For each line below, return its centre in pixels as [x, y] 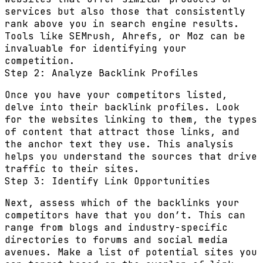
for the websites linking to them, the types [131, 119]
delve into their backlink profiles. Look [122, 107]
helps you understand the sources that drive [131, 156]
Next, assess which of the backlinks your [122, 203]
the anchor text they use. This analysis [119, 144]
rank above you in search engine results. [122, 24]
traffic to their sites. [72, 169]
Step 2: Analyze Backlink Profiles [102, 73]
